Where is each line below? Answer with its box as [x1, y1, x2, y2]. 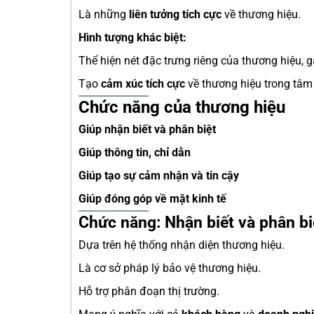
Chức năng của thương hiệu [78, 97, 285, 117]
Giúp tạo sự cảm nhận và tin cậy [78, 169, 239, 182]
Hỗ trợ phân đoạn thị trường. [78, 285, 219, 298]
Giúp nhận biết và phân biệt [78, 123, 216, 136]
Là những [78, 8, 129, 21]
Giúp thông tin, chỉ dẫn [78, 146, 191, 159]
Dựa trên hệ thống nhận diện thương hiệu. [78, 238, 285, 252]
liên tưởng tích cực [129, 8, 221, 21]
